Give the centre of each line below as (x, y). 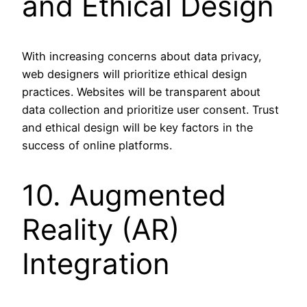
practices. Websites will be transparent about (141, 92)
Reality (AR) (101, 229)
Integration (96, 263)
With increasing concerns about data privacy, (142, 57)
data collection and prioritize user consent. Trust (150, 110)
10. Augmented (124, 195)
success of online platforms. (97, 146)
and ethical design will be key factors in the (137, 128)
